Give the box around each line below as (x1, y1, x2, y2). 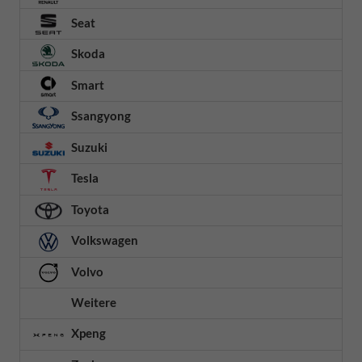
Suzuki (69, 139, 107, 154)
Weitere (69, 294, 116, 309)
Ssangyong (69, 108, 131, 124)
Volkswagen (69, 233, 138, 248)
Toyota (69, 201, 109, 217)
